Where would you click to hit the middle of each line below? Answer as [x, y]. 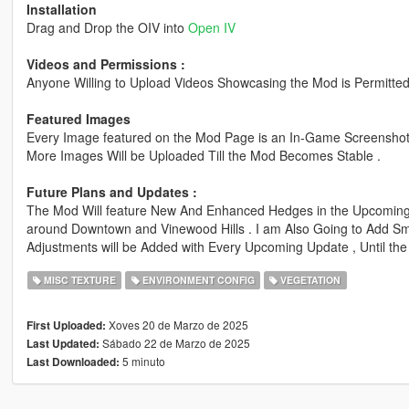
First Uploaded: [66, 326]
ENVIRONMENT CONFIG [197, 280]
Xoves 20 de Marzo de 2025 [177, 325]
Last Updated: [63, 344]
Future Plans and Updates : [111, 192]
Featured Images [78, 119]
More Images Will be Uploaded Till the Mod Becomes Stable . [203, 156]
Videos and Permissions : [105, 64]
